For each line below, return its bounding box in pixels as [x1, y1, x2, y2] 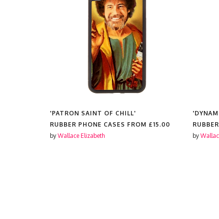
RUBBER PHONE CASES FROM [50, 121, 149, 128]
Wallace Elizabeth [58, 132, 105, 139]
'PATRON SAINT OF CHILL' [50, 109, 136, 117]
